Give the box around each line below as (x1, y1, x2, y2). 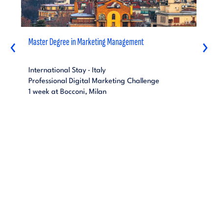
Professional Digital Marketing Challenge (28, 78, 159, 85)
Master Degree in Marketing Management (28, 36, 144, 48)
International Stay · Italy (28, 67, 106, 74)
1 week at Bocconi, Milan (28, 88, 107, 96)
